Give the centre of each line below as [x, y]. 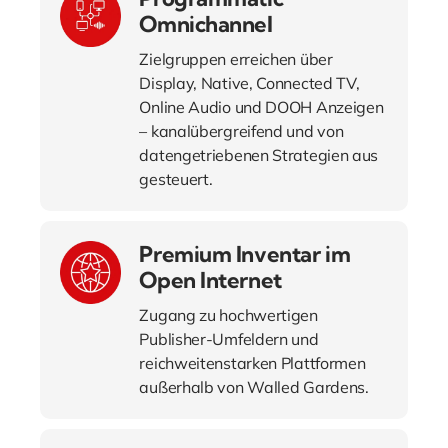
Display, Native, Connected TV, [249, 83]
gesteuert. [176, 179]
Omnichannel [206, 24]
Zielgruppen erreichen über [236, 59]
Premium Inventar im [245, 254]
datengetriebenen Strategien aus [259, 155]
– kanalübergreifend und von [241, 131]
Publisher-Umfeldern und [229, 339]
